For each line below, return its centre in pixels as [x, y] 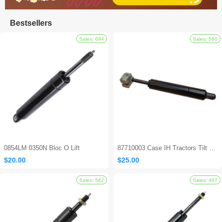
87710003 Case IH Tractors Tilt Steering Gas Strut [212, 148]
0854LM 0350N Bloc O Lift [42, 148]
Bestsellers [31, 23]
